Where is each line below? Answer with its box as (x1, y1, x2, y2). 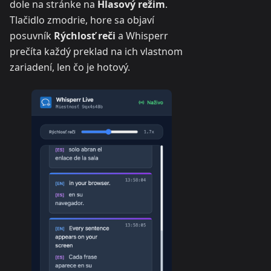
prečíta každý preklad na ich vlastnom (10, 45, 183, 59)
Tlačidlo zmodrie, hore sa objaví (10, 13, 154, 27)
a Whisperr (116, 29, 168, 43)
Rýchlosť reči (54, 29, 116, 43)
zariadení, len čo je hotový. (10, 60, 130, 74)
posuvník (10, 29, 54, 43)
